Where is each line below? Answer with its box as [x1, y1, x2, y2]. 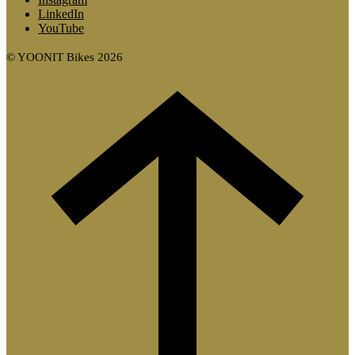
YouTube [38, 21, 84, 35]
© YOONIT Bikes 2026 [6, 50, 123, 63]
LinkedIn [38, 6, 84, 21]
